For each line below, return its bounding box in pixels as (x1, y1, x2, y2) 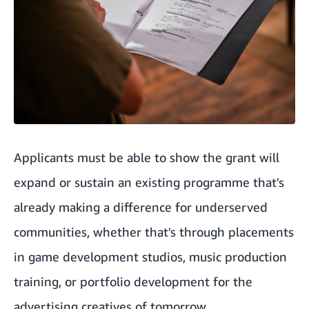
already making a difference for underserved (14, 199, 268, 215)
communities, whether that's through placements (14, 224, 294, 240)
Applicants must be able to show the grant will (14, 150, 279, 166)
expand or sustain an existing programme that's (14, 175, 284, 190)
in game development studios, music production (14, 249, 287, 265)
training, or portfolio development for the (14, 274, 252, 290)
